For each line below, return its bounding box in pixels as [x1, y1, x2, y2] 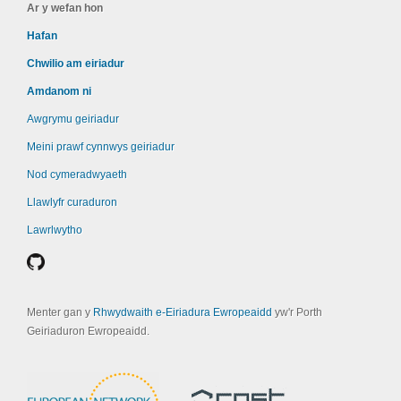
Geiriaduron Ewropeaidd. [27, 325, 149, 337]
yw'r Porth [272, 306, 322, 319]
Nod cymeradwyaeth [27, 168, 127, 181]
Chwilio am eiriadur [27, 57, 124, 70]
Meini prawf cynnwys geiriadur [27, 141, 175, 153]
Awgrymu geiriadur [27, 113, 119, 125]
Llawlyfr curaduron [27, 196, 117, 209]
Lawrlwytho [27, 224, 82, 236]
